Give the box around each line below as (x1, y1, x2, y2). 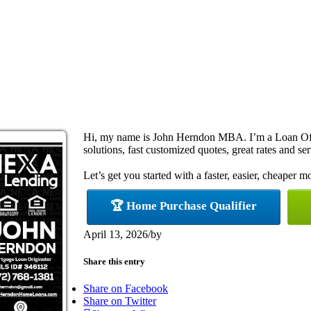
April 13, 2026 (83, 228, 148, 240)
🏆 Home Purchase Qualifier (110, 199, 257, 212)
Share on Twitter (83, 295, 156, 308)
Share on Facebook (83, 283, 168, 295)
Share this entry (83, 255, 145, 267)
